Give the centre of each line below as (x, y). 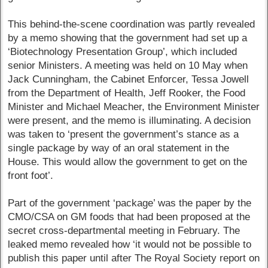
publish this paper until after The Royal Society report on (134, 258)
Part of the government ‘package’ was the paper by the (130, 203)
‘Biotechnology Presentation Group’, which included (123, 52)
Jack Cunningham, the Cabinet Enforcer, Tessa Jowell (129, 80)
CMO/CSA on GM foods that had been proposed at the (129, 217)
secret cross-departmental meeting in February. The (124, 231)
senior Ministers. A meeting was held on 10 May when (128, 66)
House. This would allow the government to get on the (128, 162)
